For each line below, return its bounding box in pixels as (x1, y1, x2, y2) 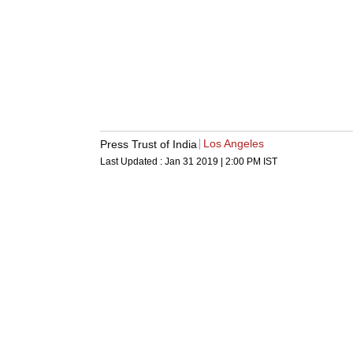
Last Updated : (100, 156, 165, 168)
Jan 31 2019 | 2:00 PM (165, 156, 261, 168)
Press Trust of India (100, 137, 197, 150)
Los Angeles (203, 137, 264, 150)
